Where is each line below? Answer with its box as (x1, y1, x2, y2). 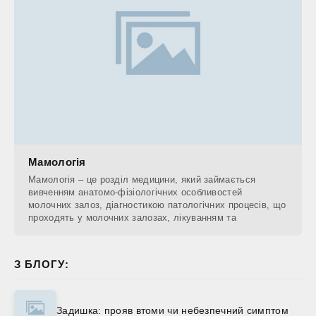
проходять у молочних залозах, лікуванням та (28, 212, 236, 223)
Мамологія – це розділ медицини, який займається (28, 174, 256, 185)
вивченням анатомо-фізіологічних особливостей (28, 186, 243, 197)
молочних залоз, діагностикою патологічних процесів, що (28, 199, 286, 210)
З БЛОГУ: (14, 257, 69, 270)
